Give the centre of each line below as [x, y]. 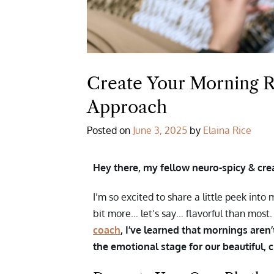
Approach [127, 107]
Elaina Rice [227, 131]
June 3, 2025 [160, 131]
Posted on [110, 131]
